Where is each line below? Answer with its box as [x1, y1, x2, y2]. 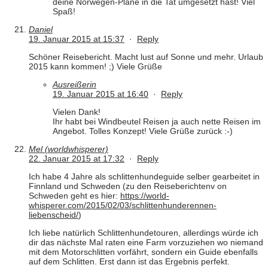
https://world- [120, 191, 169, 201]
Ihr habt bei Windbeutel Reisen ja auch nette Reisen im [53, 117, 261, 127]
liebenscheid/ [29, 210, 78, 220]
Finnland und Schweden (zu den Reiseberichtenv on [29, 181, 227, 191]
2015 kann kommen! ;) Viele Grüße [29, 62, 162, 72]
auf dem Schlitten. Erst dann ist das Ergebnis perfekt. [29, 257, 230, 267]
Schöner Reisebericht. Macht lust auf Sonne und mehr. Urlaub [29, 52, 263, 62]
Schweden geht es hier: [29, 191, 120, 201]
